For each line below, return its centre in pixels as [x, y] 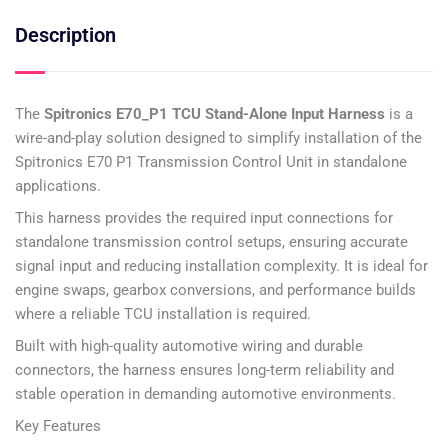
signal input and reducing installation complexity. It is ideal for [221, 265]
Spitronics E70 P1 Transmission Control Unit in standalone [211, 161]
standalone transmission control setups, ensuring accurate [211, 241]
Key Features [58, 425]
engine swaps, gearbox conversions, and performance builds [215, 289]
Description [65, 34]
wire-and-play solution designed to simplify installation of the [218, 137]
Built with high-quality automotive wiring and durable [189, 345]
